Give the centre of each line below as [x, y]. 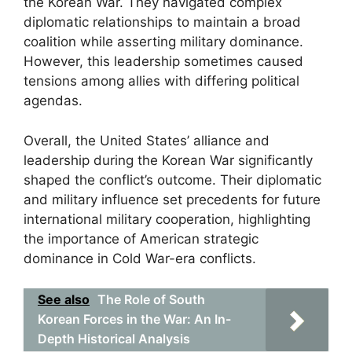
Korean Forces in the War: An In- [134, 319]
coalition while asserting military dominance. [163, 42]
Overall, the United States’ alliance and [147, 140]
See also [64, 299]
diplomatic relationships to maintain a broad [162, 22]
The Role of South [151, 299]
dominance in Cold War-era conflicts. [140, 258]
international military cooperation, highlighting [167, 219]
